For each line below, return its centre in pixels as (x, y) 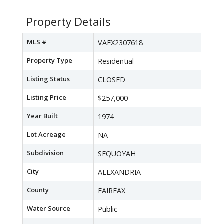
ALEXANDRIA (119, 172)
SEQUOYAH (117, 154)
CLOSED (112, 80)
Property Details (69, 22)
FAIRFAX (112, 191)
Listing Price (47, 98)
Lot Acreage (46, 135)
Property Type (50, 61)
